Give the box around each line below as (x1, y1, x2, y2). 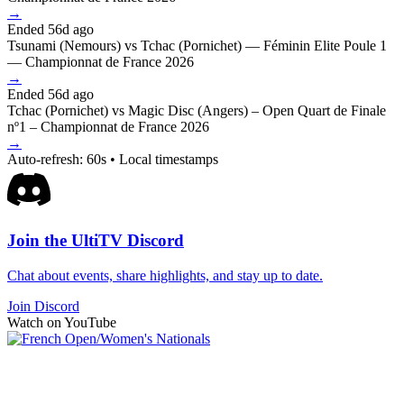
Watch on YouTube (7, 314, 116, 330)
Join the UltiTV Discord (7, 231, 184, 251)
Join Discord (7, 298, 79, 314)
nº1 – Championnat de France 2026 (7, 118, 209, 134)
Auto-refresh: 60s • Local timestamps (7, 151, 218, 167)
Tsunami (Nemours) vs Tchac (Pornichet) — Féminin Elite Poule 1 (7, 37, 387, 53)
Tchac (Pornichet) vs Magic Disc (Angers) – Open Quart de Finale (7, 102, 386, 118)
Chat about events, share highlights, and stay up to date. (7, 267, 323, 283)
